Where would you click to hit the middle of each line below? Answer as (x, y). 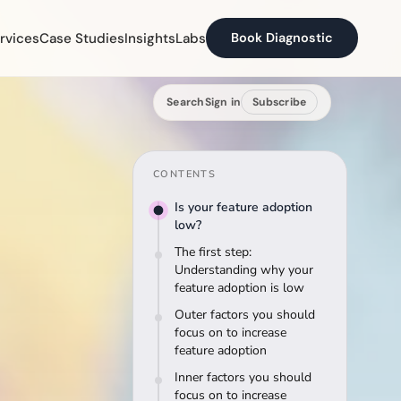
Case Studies (82, 38)
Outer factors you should (245, 315)
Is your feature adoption (243, 207)
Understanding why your (244, 270)
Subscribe (280, 102)
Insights (150, 38)
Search (186, 102)
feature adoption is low (239, 288)
